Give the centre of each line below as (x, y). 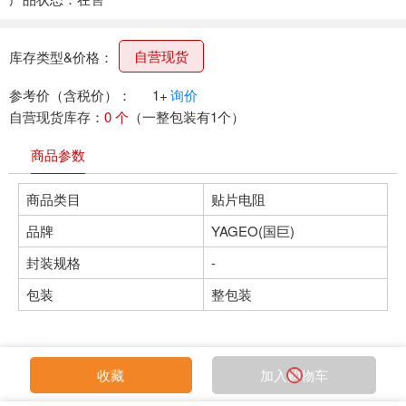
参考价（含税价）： (70, 95)
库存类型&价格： (61, 57)
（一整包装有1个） (187, 117)
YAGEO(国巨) (253, 231)
